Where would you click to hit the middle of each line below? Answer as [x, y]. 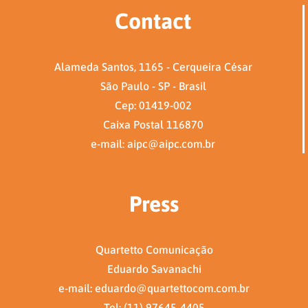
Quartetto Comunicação [154, 250]
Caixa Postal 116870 [153, 125]
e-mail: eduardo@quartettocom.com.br [154, 288]
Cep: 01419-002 [153, 106]
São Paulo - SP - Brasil [153, 86]
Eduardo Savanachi [154, 269]
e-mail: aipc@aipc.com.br [153, 144]
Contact [153, 21]
